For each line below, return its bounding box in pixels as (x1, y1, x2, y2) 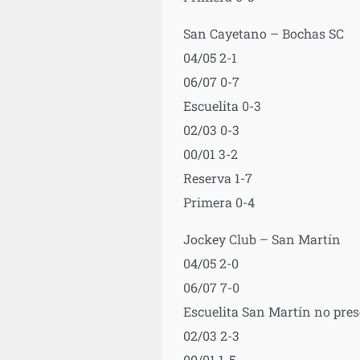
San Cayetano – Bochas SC (182, 24, 344, 42)
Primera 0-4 (182, 193, 255, 211)
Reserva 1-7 (182, 169, 252, 186)
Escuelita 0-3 (182, 96, 261, 114)
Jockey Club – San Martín (182, 230, 341, 247)
